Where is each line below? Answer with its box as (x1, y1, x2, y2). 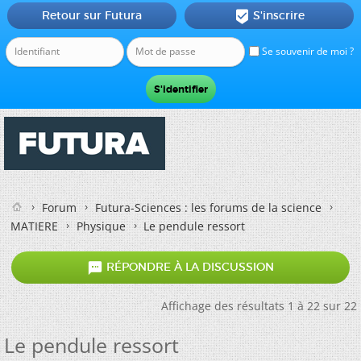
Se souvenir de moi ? (259, 44, 354, 58)
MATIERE (10, 218, 58, 234)
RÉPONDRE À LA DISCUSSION (103, 259, 274, 275)
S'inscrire (252, 8, 305, 23)
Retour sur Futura (41, 8, 142, 23)
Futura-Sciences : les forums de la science (95, 200, 322, 215)
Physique (77, 218, 126, 234)
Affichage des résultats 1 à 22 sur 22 (161, 298, 357, 313)
